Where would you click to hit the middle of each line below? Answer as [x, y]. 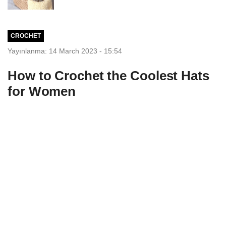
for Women [42, 91]
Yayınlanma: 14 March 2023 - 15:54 [65, 51]
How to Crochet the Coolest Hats [108, 75]
